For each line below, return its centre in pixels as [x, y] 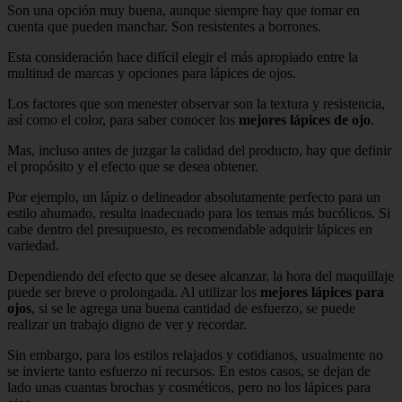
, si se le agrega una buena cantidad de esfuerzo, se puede [193, 308]
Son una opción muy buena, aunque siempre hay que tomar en [184, 10]
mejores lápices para [322, 292]
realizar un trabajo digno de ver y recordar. [127, 324]
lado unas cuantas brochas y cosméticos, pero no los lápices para [189, 387]
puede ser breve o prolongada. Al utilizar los [134, 292]
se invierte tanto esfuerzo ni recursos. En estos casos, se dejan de [189, 371]
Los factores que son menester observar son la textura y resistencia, [196, 103]
